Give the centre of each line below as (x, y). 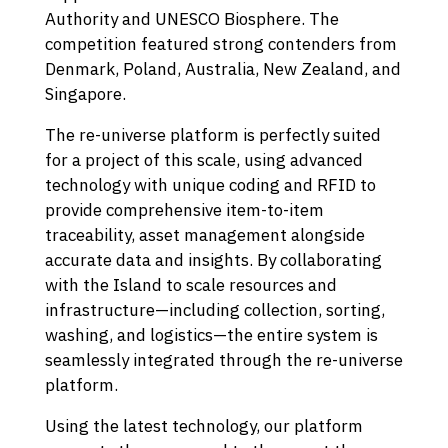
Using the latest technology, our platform (203, 426)
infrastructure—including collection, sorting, (214, 310)
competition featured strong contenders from (220, 44)
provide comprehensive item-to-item (184, 210)
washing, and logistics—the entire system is (211, 335)
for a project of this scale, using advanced (203, 160)
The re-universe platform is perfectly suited (212, 135)
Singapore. (85, 94)
